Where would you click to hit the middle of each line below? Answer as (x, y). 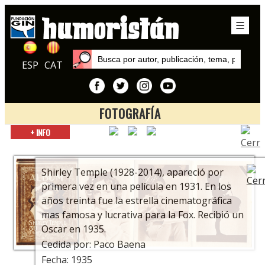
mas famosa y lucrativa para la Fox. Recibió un (143, 214)
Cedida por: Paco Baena (94, 244)
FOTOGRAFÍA (130, 114)
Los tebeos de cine (130, 157)
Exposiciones (130, 144)
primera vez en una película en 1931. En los (137, 186)
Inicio (130, 132)
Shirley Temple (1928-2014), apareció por (133, 172)
